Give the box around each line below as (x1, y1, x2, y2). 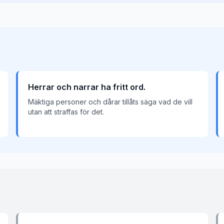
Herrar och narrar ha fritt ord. (28, 82, 145, 92)
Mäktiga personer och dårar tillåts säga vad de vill (28, 97, 192, 106)
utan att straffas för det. (28, 107, 104, 116)
